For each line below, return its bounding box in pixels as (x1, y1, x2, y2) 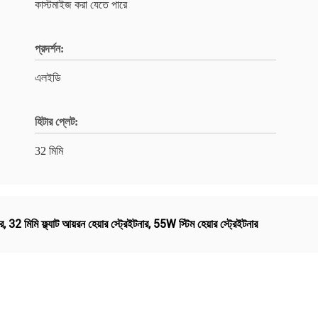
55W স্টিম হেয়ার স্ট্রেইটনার (153, 217, 258, 231)
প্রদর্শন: (35, 43, 64, 55)
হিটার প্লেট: (35, 116, 78, 128)
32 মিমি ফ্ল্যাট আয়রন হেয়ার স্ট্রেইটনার (9, 217, 148, 231)
